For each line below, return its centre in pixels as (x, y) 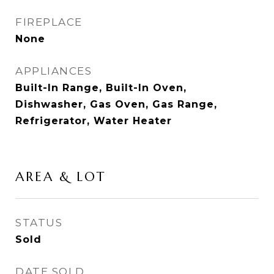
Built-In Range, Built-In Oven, (101, 88)
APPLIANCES (54, 71)
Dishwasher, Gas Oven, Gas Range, (116, 104)
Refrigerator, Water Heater (94, 121)
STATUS (39, 223)
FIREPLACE (49, 22)
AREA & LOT (61, 177)
